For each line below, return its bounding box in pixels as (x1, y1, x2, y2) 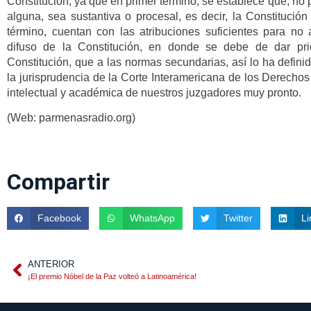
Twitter (224, 212, 253, 224)
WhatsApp (130, 212, 175, 224)
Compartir (7, 168, 110, 195)
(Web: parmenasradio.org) (7, 112, 135, 124)
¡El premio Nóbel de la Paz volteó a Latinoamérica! (28, 272, 196, 281)
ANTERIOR (28, 259, 74, 270)
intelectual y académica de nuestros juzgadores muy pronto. (7, 86, 301, 99)
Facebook (37, 212, 81, 224)
